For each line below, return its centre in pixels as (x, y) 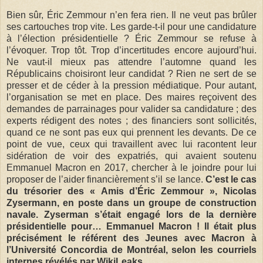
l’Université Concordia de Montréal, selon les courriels (131, 250)
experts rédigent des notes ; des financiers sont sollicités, (131, 121)
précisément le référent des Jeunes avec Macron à (131, 238)
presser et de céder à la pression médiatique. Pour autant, (131, 86)
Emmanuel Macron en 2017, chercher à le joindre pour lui (131, 168)
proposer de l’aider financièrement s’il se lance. (106, 180)
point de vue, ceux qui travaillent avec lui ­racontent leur (131, 144)
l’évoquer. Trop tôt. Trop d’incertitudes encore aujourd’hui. (131, 50)
